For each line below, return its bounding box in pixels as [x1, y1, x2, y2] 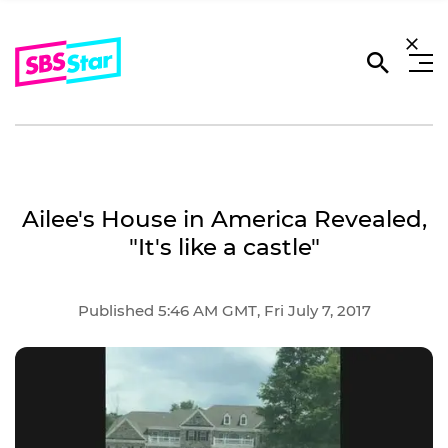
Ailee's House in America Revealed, [21, 205, 427, 233]
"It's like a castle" [128, 233, 320, 261]
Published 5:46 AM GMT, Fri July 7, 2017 [77, 300, 371, 320]
